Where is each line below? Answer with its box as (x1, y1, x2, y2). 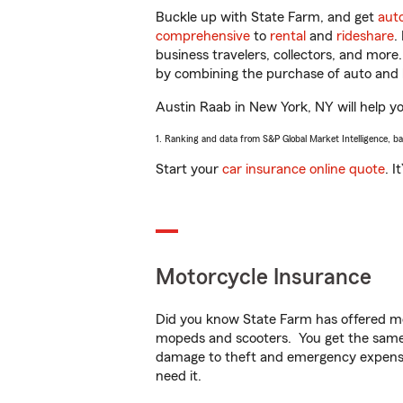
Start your (156, 162, 222, 176)
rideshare (336, 29, 394, 43)
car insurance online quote (222, 162, 385, 176)
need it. (156, 369, 205, 383)
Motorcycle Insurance (156, 266, 372, 289)
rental (270, 29, 306, 43)
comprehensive (156, 29, 250, 43)
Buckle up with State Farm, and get (156, 10, 378, 24)
